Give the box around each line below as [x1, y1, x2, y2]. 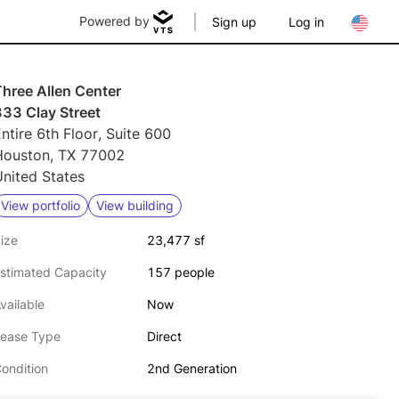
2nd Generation [146, 361, 237, 376]
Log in [289, 14, 324, 29]
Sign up [212, 14, 256, 29]
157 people [146, 265, 215, 280]
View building [96, 198, 174, 213]
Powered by [79, 13, 150, 28]
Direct [146, 329, 182, 344]
